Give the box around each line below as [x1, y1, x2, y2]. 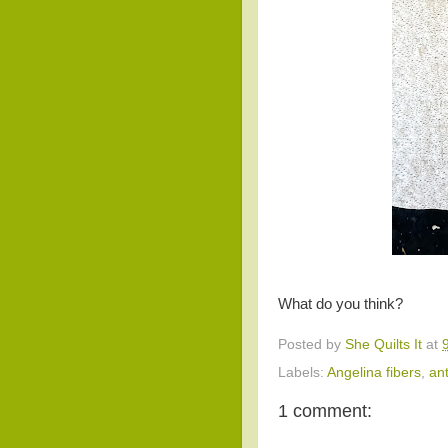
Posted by [278, 337, 345, 353]
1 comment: [278, 401, 372, 422]
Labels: [278, 365, 327, 381]
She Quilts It [345, 337, 422, 353]
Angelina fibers [327, 365, 421, 381]
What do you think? [278, 296, 403, 313]
